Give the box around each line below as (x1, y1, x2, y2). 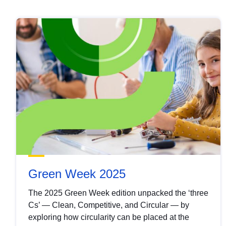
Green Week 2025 (28, 166, 126, 181)
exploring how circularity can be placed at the (28, 212, 189, 221)
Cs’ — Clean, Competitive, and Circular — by (28, 200, 189, 209)
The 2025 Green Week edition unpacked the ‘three (28, 188, 208, 197)
